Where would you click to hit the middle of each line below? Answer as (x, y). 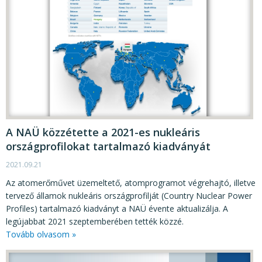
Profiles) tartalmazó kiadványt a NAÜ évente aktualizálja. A (117, 209)
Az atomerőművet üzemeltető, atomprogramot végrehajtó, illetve (131, 183)
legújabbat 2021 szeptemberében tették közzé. (95, 222)
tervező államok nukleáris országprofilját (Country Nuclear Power (129, 196)
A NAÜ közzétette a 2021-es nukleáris (103, 132)
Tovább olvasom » (41, 235)
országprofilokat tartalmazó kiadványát (108, 146)
